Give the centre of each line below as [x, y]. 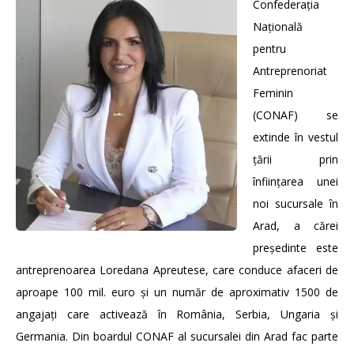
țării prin [296, 159]
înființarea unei [296, 181]
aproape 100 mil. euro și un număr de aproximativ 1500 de [177, 292]
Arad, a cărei [296, 226]
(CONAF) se [296, 115]
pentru [269, 49]
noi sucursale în [296, 203]
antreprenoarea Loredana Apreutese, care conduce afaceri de [177, 270]
